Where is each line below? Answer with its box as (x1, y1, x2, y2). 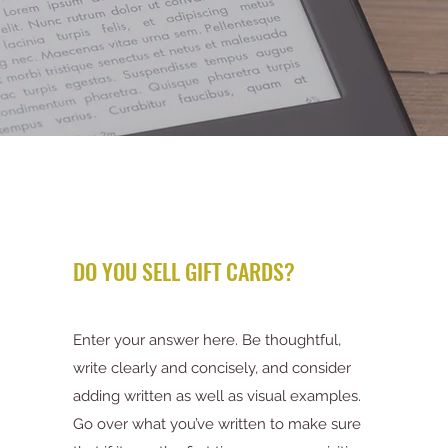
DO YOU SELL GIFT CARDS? (72, 254, 295, 287)
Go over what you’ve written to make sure (72, 414, 361, 433)
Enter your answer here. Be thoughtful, (72, 330, 341, 349)
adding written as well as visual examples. (72, 386, 361, 405)
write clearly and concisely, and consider (72, 358, 351, 377)
